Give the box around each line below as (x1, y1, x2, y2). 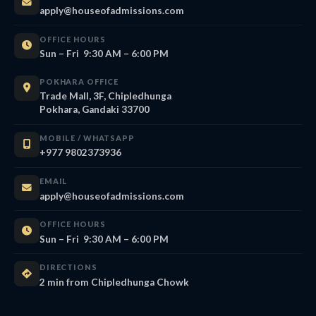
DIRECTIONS (39, 262, 97, 272)
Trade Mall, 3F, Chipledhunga (39, 90, 171, 102)
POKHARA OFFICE (39, 76, 119, 86)
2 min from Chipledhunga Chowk (39, 276, 189, 288)
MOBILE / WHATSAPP (39, 133, 135, 142)
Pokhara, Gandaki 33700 (39, 104, 150, 116)
